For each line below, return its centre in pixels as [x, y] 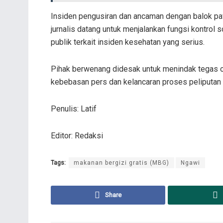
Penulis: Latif [74, 109]
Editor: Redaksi [77, 136]
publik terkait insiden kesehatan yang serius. [128, 42]
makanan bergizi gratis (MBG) [121, 163]
